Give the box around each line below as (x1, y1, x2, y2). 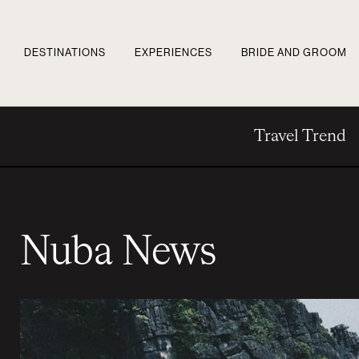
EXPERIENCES (135, 47, 212, 58)
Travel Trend (253, 128, 346, 144)
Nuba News (20, 234, 216, 272)
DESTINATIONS (24, 47, 106, 58)
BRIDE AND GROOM (241, 47, 347, 58)
